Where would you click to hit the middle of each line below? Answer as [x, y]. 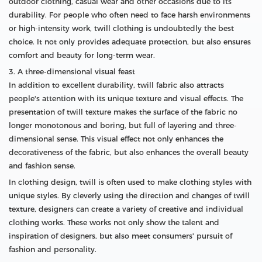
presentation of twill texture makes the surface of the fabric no [123, 112]
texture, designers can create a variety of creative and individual [126, 209]
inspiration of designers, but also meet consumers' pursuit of [120, 236]
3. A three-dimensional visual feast [72, 72]
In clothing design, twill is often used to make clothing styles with [130, 182]
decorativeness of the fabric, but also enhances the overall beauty [129, 153]
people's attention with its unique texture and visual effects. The [126, 99]
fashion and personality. [53, 250]
